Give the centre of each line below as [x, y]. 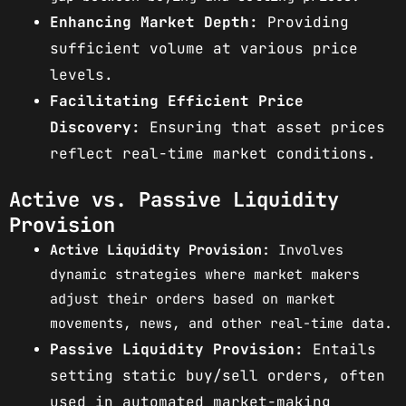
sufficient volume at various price [204, 49]
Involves [307, 250]
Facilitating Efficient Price [177, 101]
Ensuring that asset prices [263, 128]
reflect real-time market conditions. [213, 154]
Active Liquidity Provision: [160, 250]
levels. [82, 75]
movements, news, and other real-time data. [221, 323]
